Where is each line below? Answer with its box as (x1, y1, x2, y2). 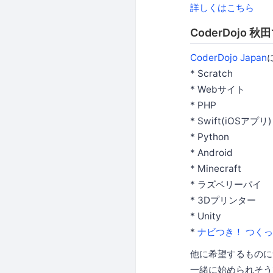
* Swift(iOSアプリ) (190, 115, 272, 127)
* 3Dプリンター (190, 194, 256, 206)
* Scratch (190, 67, 233, 79)
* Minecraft (190, 162, 241, 174)
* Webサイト (190, 83, 245, 95)
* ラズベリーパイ (190, 178, 261, 190)
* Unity (190, 210, 221, 222)
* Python (190, 130, 229, 143)
